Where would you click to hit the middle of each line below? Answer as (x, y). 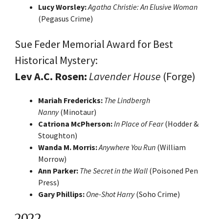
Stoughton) (58, 135)
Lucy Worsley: (63, 7)
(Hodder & (182, 123)
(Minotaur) (77, 112)
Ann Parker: (59, 170)
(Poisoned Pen (173, 170)
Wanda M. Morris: (68, 147)
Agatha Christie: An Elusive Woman (143, 7)
